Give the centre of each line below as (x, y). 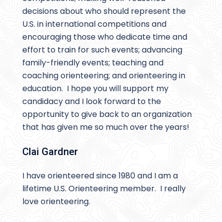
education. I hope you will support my (95, 89)
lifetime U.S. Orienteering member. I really (104, 189)
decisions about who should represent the (104, 11)
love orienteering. (56, 202)
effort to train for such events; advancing (102, 50)
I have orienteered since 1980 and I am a (100, 176)
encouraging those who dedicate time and (105, 37)
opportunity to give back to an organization (107, 114)
